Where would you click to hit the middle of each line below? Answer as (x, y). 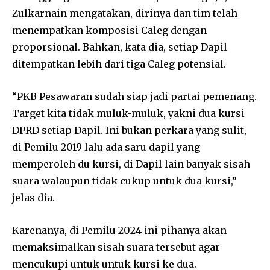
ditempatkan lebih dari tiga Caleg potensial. (119, 64)
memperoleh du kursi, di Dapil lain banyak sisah (131, 164)
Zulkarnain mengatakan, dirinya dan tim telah (125, 13)
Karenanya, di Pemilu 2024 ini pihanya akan (119, 230)
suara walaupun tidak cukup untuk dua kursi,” (124, 181)
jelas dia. (33, 197)
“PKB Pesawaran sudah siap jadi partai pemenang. (134, 96)
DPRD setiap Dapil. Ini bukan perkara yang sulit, (129, 130)
